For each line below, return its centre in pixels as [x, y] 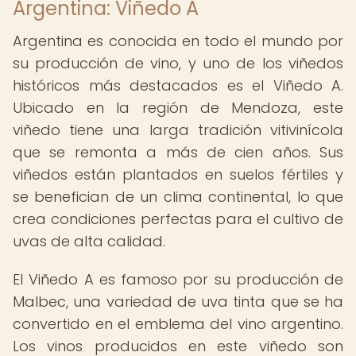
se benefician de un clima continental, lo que [178, 197]
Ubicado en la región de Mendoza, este [178, 108]
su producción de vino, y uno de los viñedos [178, 63]
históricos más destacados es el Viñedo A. [178, 85]
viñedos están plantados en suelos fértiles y [178, 174]
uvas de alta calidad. [89, 241]
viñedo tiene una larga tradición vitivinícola [178, 130]
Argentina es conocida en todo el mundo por [178, 41]
